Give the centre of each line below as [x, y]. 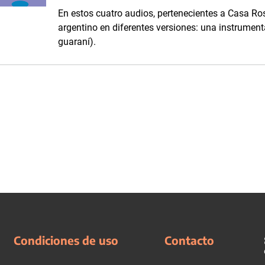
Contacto [190, 240]
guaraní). [77, 42]
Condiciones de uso [66, 240]
